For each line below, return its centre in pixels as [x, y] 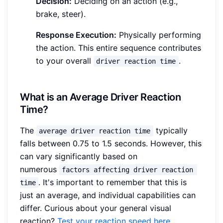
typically [171, 130]
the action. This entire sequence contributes [118, 48]
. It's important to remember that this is [114, 182]
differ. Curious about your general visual [96, 208]
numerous [40, 169]
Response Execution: [76, 35]
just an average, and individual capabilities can [108, 195]
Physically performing [159, 35]
